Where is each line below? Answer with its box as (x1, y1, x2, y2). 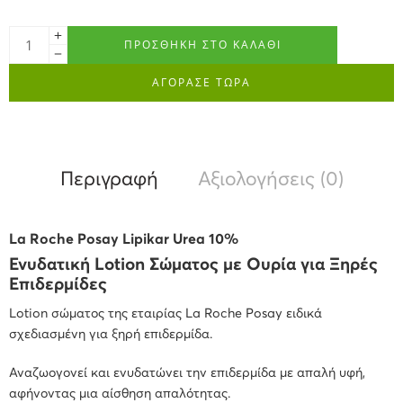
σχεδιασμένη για (9, 327, 112, 341)
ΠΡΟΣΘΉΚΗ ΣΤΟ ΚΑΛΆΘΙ (123, 37, 282, 52)
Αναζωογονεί (9, 366, 91, 380)
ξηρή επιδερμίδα (112, 327, 210, 341)
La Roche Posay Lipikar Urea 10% (9, 232, 238, 247)
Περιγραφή (59, 170, 158, 190)
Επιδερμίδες (9, 276, 107, 294)
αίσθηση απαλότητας (102, 387, 228, 400)
